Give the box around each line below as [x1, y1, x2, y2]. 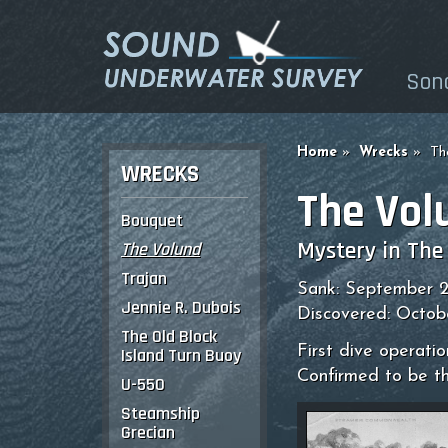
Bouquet [121, 208, 183, 232]
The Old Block [121, 324, 217, 348]
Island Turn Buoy [121, 343, 241, 367]
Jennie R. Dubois [121, 295, 241, 319]
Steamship [121, 401, 200, 425]
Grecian [121, 420, 175, 444]
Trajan [121, 266, 167, 290]
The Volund [121, 237, 200, 261]
